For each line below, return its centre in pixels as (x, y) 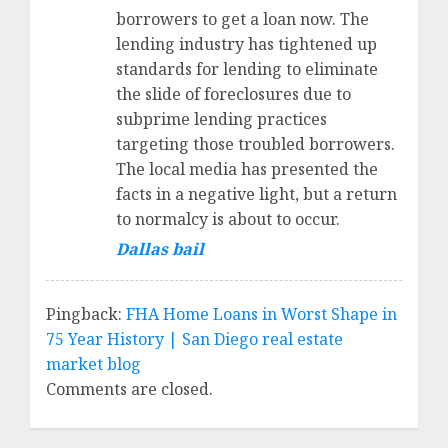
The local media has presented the (247, 169)
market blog (93, 364)
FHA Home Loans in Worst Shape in (261, 314)
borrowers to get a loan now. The (242, 19)
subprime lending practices (221, 119)
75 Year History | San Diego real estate (194, 339)
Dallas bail (160, 249)
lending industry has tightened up (246, 44)
